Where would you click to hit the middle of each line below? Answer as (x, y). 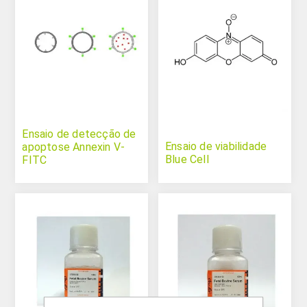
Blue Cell (187, 159)
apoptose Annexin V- (74, 147)
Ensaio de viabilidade (216, 146)
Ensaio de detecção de (79, 134)
